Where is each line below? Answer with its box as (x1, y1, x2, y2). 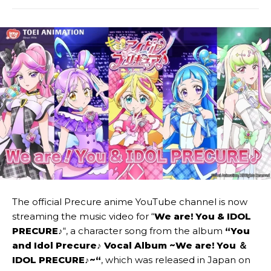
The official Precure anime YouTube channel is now (12, 196, 247, 208)
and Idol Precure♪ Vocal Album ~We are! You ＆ (12, 240, 247, 252)
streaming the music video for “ (12, 211, 154, 223)
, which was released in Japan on (101, 254, 250, 266)
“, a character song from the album (63, 225, 225, 237)
